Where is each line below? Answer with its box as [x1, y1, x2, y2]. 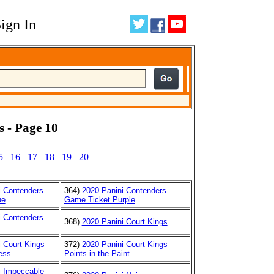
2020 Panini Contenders [81, 185, 166, 195]
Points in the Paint [64, 248, 130, 258]
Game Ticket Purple [64, 194, 135, 204]
